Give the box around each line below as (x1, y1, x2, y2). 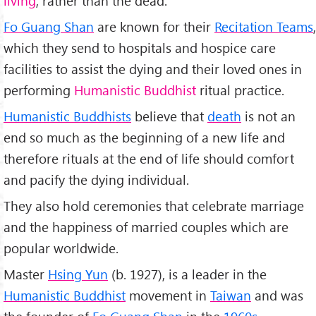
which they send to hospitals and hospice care (4, 39, 276, 57)
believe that (131, 107, 207, 126)
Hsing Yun (48, 265, 108, 283)
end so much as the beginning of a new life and (4, 128, 285, 147)
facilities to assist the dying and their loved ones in (4, 60, 302, 78)
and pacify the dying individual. (4, 171, 189, 189)
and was (251, 286, 303, 304)
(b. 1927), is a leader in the (108, 265, 267, 283)
